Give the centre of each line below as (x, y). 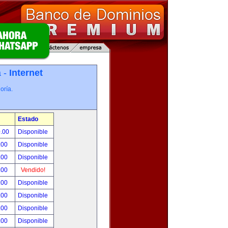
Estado (28, 119)
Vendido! (33, 170)
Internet (26, 73)
